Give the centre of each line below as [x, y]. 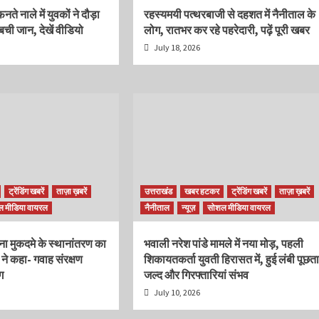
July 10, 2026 [176, 292]
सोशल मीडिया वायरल [239, 208]
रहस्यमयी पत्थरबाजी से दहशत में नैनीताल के [229, 14]
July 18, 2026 [176, 47]
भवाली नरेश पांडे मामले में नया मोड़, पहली [223, 244]
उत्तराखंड [158, 191]
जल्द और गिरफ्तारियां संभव [196, 275]
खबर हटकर [202, 191]
